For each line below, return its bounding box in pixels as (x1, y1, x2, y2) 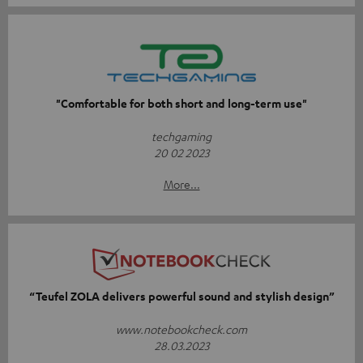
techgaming (152, 128, 211, 143)
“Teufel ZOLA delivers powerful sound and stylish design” (28, 288, 335, 304)
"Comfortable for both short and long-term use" (56, 95, 307, 111)
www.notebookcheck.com (116, 321, 247, 336)
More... (163, 176, 200, 191)
